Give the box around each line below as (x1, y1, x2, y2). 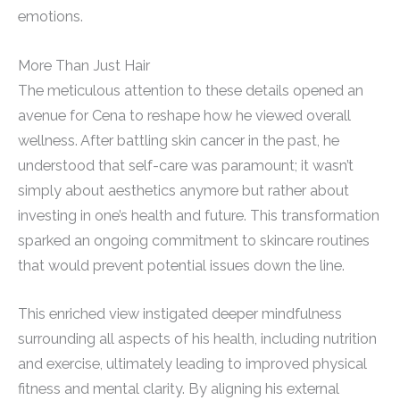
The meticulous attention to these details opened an (18, 81, 363, 99)
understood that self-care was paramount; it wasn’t (18, 156, 354, 174)
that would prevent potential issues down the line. (18, 256, 345, 274)
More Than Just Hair (18, 56, 150, 74)
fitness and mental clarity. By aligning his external (18, 379, 339, 397)
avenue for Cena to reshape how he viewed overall (18, 106, 351, 124)
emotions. (18, 8, 83, 26)
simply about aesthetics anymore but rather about (18, 181, 349, 199)
